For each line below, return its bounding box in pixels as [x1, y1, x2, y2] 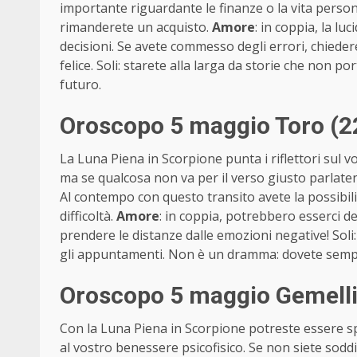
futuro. [60, 75, 101, 93]
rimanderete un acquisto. [60, 18, 212, 36]
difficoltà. [60, 206, 116, 225]
